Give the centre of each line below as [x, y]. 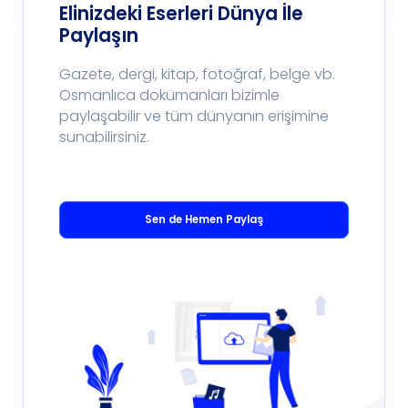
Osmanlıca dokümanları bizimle [169, 96]
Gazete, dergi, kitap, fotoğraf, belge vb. [197, 75]
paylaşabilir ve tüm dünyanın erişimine [194, 117]
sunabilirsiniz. [104, 138]
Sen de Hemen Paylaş [204, 219]
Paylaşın [99, 35]
